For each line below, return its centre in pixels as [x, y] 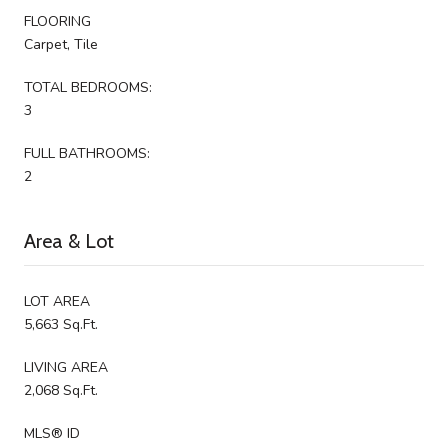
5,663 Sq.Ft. [61, 324]
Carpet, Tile [61, 44]
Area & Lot [69, 240]
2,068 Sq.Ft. [61, 390]
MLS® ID [52, 433]
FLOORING [57, 21]
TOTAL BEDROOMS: [88, 87]
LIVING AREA [66, 367]
